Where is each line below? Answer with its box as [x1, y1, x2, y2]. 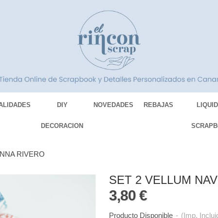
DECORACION [41, 122, 84, 130]
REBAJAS [144, 101, 174, 109]
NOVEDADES [93, 101, 134, 109]
